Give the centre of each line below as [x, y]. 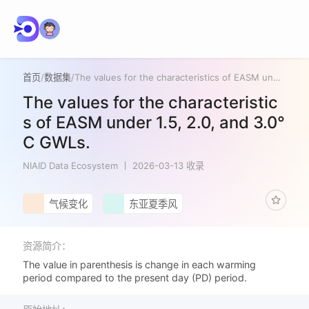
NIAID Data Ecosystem [71, 165]
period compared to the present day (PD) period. [135, 278]
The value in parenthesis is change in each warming [140, 265]
